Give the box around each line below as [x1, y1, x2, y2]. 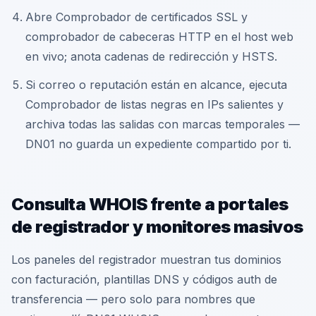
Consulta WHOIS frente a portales [11, 194, 288, 214]
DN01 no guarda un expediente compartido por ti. [25, 137, 291, 151]
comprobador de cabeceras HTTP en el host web [25, 30, 293, 44]
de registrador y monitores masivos [11, 217, 303, 237]
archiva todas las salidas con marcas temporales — [25, 117, 300, 131]
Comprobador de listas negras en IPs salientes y [25, 97, 284, 111]
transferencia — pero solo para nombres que [11, 292, 255, 306]
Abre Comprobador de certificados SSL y [25, 10, 248, 24]
